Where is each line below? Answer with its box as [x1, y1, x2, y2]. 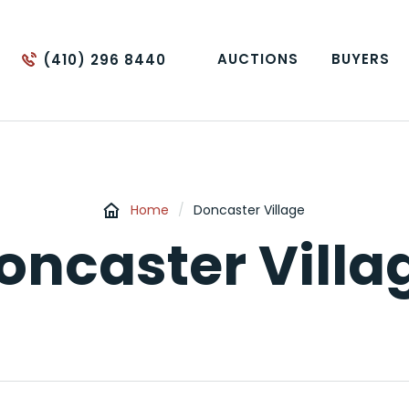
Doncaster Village [194, 201, 306, 219]
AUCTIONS [217, 48, 299, 68]
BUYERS [331, 48, 390, 68]
